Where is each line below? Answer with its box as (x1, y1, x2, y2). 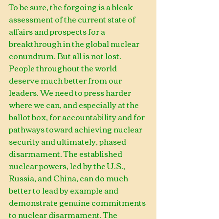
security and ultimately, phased (9, 134, 128, 149)
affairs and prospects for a (9, 24, 107, 39)
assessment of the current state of (9, 12, 137, 26)
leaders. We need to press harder (9, 85, 132, 100)
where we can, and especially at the (9, 97, 140, 112)
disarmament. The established (9, 146, 124, 161)
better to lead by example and (9, 183, 120, 197)
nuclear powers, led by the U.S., (9, 158, 127, 173)
